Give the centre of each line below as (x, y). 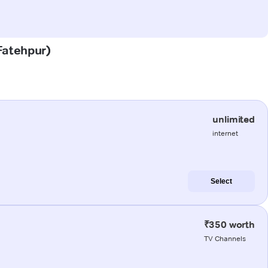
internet (226, 133)
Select (221, 181)
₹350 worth (229, 224)
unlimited (234, 119)
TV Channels (225, 238)
